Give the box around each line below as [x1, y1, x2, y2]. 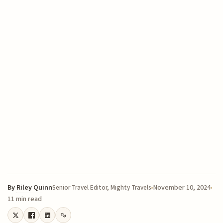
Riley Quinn [16, 183, 53, 193]
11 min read [7, 194, 42, 205]
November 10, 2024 [153, 183, 211, 193]
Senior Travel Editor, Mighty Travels [52, 183, 152, 193]
